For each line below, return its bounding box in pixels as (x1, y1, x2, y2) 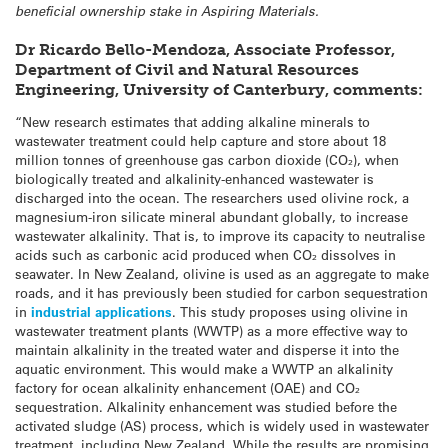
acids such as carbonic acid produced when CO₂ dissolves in (15, 246, 396, 264)
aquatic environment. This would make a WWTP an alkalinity (15, 360, 393, 378)
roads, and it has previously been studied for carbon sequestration (15, 284, 428, 302)
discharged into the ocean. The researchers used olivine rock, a (15, 189, 409, 207)
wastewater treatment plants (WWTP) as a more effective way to (15, 322, 408, 340)
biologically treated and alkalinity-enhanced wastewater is (15, 170, 374, 188)
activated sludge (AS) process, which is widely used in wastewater (15, 417, 429, 435)
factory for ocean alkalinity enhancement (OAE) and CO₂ (15, 379, 360, 397)
